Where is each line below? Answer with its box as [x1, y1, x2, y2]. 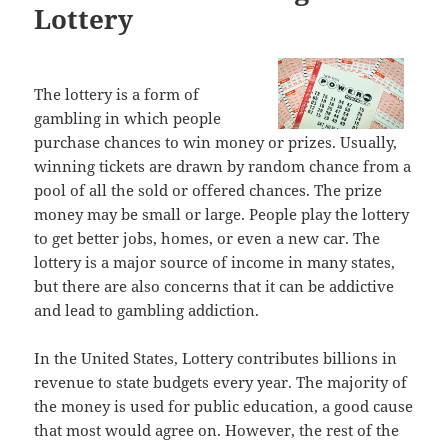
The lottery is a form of [34, 84, 200, 105]
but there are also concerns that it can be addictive [34, 276, 395, 297]
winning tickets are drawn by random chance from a [34, 156, 412, 177]
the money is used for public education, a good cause [34, 396, 414, 417]
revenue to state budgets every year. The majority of [34, 372, 408, 393]
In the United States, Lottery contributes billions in [34, 348, 398, 369]
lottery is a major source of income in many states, [34, 252, 396, 273]
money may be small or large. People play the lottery [34, 204, 410, 225]
